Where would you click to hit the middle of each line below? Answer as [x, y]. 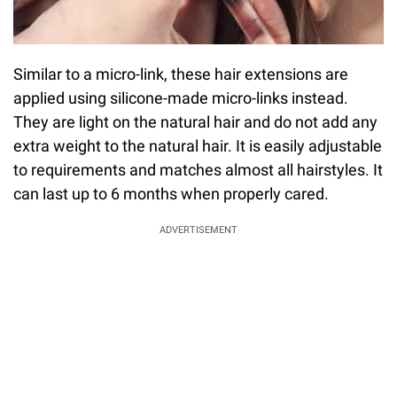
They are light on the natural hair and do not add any [195, 121]
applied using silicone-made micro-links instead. [181, 97]
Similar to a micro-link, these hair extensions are [181, 74]
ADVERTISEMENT [198, 230]
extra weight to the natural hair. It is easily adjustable [198, 145]
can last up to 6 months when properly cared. [171, 193]
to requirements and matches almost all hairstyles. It [198, 169]
